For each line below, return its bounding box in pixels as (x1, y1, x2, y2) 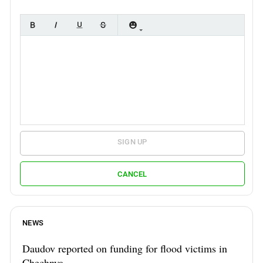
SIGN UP (117, 137, 147, 147)
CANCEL (117, 169, 147, 178)
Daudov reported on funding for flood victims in (22, 241, 227, 256)
